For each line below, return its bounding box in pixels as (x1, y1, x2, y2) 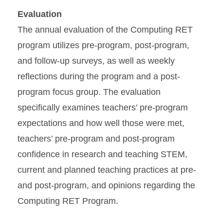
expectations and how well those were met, (18, 118, 184, 128)
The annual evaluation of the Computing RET (18, 25, 193, 35)
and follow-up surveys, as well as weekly (18, 56, 175, 66)
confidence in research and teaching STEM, (18, 149, 187, 159)
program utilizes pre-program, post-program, (18, 40, 189, 50)
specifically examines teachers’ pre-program (18, 103, 188, 112)
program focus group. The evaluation (18, 87, 161, 97)
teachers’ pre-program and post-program (18, 134, 175, 144)
